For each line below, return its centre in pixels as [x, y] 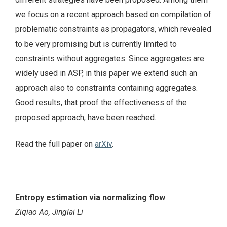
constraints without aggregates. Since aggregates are [110, 58]
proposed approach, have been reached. [86, 117]
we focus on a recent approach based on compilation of [113, 14]
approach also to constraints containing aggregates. [106, 88]
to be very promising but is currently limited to [96, 44]
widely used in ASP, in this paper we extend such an [106, 73]
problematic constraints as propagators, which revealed [113, 29]
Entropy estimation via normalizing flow [90, 197]
